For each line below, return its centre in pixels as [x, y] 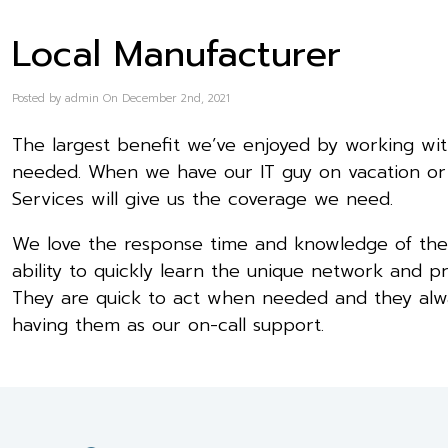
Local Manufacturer [176, 53]
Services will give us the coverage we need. [202, 198]
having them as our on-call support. [168, 324]
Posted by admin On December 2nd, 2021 [121, 98]
